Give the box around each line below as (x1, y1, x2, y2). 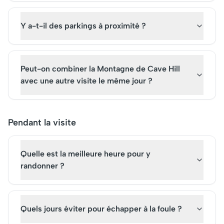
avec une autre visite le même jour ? (20, 76, 152, 85)
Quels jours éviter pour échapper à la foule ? (20, 204, 182, 213)
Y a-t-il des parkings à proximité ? (20, 21, 146, 30)
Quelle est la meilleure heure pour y (20, 149, 150, 158)
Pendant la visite (8, 117, 76, 128)
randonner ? (20, 161, 64, 170)
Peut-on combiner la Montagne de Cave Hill (20, 64, 180, 73)
